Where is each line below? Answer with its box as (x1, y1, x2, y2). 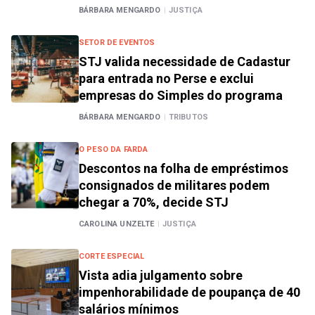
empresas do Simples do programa (79, 88, 283, 103)
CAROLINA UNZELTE (79, 219, 155, 229)
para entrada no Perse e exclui (79, 71, 254, 86)
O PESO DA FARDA (79, 145, 148, 154)
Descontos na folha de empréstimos (79, 161, 288, 176)
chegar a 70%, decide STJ (79, 195, 229, 210)
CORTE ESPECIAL (79, 252, 145, 261)
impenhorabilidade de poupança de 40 (79, 285, 300, 300)
